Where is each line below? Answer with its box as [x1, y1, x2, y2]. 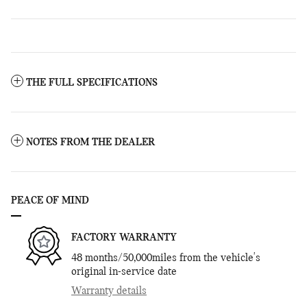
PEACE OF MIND [11, 195, 89, 206]
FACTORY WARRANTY [71, 232, 177, 243]
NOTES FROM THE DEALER [26, 136, 155, 148]
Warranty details [71, 285, 147, 297]
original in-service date [71, 266, 177, 278]
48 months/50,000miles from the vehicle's [71, 252, 260, 264]
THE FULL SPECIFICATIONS [26, 77, 158, 88]
